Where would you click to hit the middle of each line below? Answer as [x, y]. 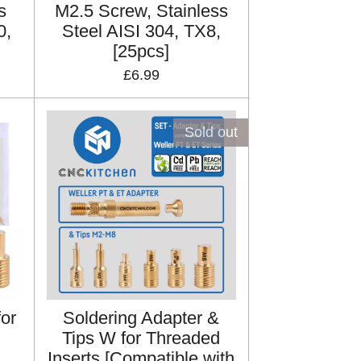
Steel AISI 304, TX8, [141, 31]
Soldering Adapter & [141, 318]
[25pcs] [141, 52]
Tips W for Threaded [141, 338]
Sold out [211, 132]
